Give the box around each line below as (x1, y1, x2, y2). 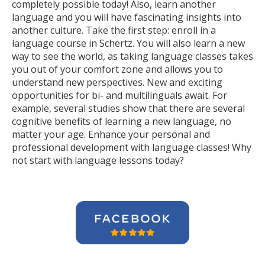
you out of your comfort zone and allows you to (12, 63, 223, 76)
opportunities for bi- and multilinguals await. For (12, 89, 227, 102)
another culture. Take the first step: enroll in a (12, 24, 216, 37)
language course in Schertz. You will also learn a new (12, 37, 245, 50)
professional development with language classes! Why (12, 141, 251, 154)
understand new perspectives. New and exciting (12, 76, 222, 89)
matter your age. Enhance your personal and (12, 128, 210, 141)
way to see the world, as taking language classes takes (12, 50, 253, 63)
